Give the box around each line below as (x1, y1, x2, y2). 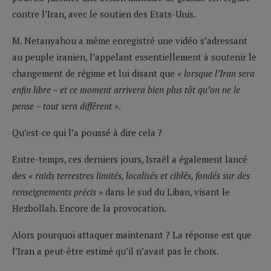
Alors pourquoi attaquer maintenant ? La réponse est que (12, 228, 252, 241)
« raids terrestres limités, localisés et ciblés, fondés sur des (28, 169, 250, 181)
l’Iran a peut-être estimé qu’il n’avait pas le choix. (12, 244, 219, 257)
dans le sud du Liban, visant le (103, 185, 230, 198)
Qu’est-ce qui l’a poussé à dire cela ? (12, 126, 162, 139)
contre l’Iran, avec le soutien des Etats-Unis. (12, 7, 196, 20)
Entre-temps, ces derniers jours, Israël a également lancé (12, 152, 247, 165)
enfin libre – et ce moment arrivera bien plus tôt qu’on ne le (12, 83, 240, 96)
